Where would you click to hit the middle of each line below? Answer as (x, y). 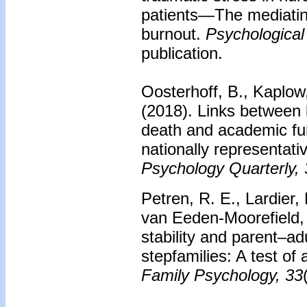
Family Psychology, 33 (222, 275)
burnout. (171, 34)
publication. (182, 53)
